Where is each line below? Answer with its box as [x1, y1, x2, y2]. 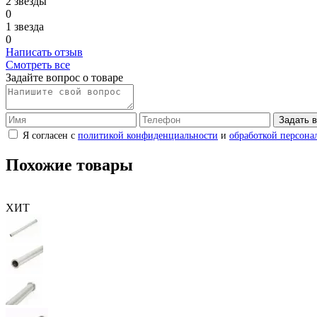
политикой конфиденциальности [78, 130, 218, 142]
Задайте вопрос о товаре [6, 71, 123, 84]
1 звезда [6, 21, 44, 33]
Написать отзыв [6, 46, 83, 59]
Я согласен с [23, 130, 78, 142]
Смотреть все [6, 59, 70, 71]
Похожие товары [6, 156, 133, 175]
